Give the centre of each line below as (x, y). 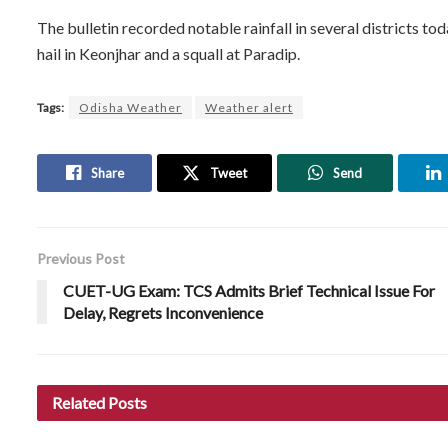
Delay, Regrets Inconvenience (163, 312)
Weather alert (249, 107)
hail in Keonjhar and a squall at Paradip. (168, 53)
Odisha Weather (130, 107)
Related (78, 402)
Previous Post (81, 258)
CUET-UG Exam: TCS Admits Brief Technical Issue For (249, 290)
